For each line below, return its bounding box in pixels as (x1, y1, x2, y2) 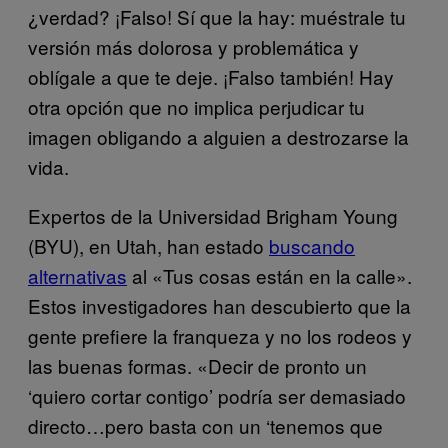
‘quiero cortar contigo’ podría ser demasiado (28, 381, 406, 409)
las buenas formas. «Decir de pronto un (28, 351, 367, 379)
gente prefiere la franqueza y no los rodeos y (28, 321, 412, 349)
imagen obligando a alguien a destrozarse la (28, 122, 409, 150)
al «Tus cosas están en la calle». (127, 261, 412, 289)
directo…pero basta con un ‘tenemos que (28, 411, 383, 439)
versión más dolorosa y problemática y (28, 32, 359, 60)
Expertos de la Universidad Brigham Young (28, 201, 398, 229)
